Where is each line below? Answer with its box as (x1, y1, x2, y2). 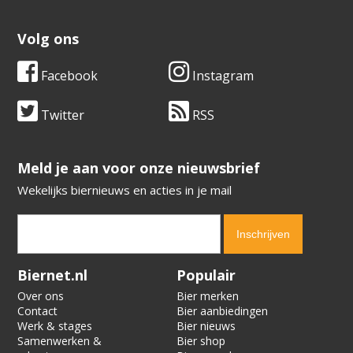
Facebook (38, 67, 98, 85)
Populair (176, 266, 236, 285)
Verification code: (17, 262, 109, 277)
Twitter (38, 106, 85, 124)
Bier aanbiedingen (176, 303, 268, 319)
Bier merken (176, 288, 239, 304)
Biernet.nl (17, 266, 88, 285)
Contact (17, 303, 58, 319)
